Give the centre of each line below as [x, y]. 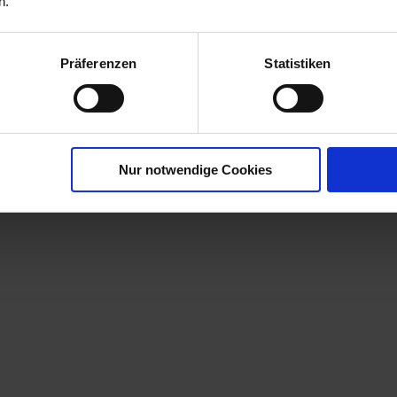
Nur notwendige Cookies [196, 169]
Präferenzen [98, 63]
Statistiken [298, 63]
